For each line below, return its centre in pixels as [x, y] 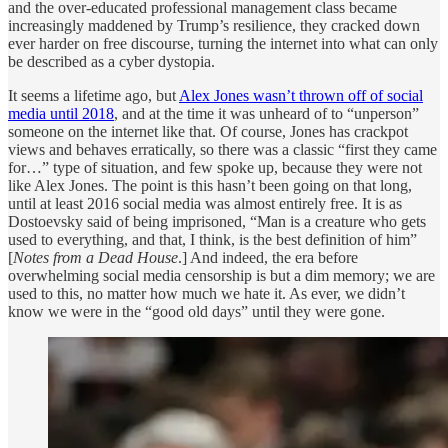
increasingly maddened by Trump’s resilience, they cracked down [214, 26]
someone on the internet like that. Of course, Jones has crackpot [208, 132]
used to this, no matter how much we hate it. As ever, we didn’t [206, 294]
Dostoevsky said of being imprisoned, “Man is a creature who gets [217, 222]
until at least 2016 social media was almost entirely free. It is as [205, 204]
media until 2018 [61, 114]
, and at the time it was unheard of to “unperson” [266, 114]
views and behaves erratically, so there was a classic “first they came [222, 150]
